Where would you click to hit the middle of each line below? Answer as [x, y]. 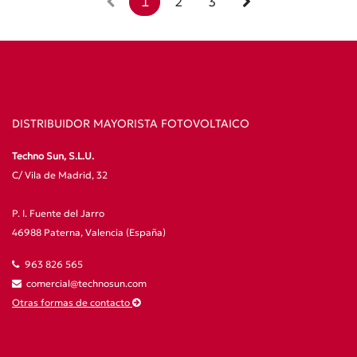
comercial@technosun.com [86, 283]
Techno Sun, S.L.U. [53, 155]
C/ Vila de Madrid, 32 [60, 175]
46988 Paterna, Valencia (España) [91, 232]
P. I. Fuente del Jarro [58, 213]
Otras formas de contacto [72, 302]
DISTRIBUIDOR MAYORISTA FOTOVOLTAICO [134, 123]
